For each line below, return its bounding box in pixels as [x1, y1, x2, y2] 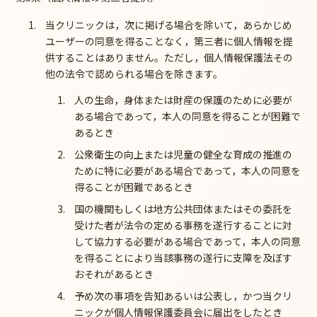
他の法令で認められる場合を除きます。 [45, 66, 223, 81]
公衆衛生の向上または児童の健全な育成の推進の [74, 146, 293, 161]
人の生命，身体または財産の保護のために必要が [74, 92, 293, 107]
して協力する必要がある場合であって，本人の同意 [74, 234, 301, 248]
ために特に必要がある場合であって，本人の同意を [74, 163, 301, 178]
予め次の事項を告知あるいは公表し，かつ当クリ [74, 288, 293, 303]
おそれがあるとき [74, 266, 154, 281]
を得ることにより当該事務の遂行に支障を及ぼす [74, 250, 293, 265]
